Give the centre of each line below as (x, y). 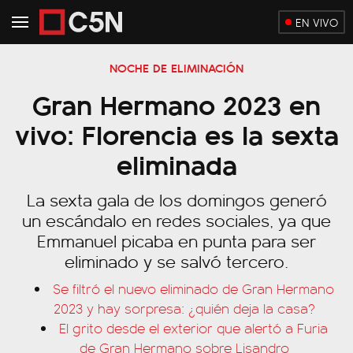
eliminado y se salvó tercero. (176, 261)
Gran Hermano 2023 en (176, 104)
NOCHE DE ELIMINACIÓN (176, 67)
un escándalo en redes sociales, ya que (176, 220)
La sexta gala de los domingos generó (176, 199)
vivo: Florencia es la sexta (176, 134)
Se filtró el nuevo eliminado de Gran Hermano (193, 288)
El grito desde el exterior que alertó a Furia (193, 328)
